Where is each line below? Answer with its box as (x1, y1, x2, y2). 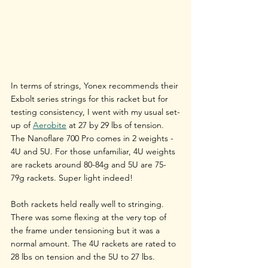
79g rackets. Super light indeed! (11, 172, 135, 183)
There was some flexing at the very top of (11, 211, 169, 223)
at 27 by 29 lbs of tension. (66, 119, 164, 130)
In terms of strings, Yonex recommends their (11, 80, 181, 91)
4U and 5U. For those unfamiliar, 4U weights (11, 145, 178, 157)
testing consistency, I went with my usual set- (11, 106, 180, 117)
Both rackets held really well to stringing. (11, 198, 166, 209)
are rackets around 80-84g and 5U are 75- (11, 159, 166, 170)
